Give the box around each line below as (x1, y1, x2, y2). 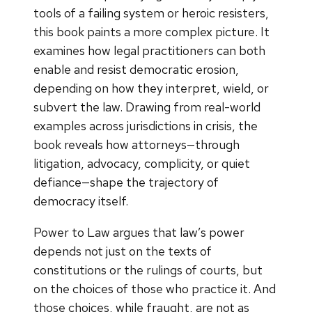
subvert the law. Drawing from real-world (33, 98, 260, 115)
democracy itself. (33, 192, 128, 209)
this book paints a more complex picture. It (33, 23, 270, 40)
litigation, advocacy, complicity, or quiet (33, 155, 250, 171)
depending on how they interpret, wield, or (33, 79, 269, 96)
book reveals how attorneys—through (33, 136, 240, 153)
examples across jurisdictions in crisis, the (33, 117, 258, 134)
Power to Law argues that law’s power (33, 224, 244, 240)
